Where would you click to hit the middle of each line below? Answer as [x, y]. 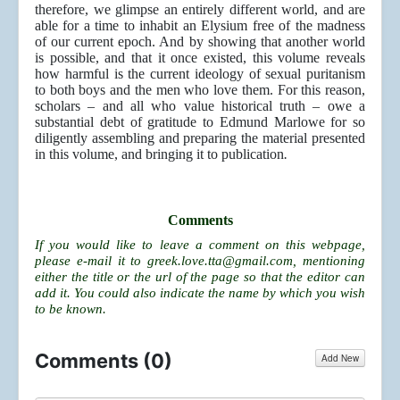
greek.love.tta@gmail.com [221, 261]
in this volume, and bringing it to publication [159, 154]
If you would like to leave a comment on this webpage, [200, 245]
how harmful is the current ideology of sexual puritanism [200, 74]
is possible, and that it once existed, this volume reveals [200, 58]
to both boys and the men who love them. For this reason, [200, 90]
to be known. [71, 309]
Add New [340, 358]
